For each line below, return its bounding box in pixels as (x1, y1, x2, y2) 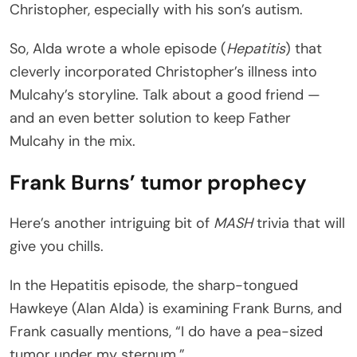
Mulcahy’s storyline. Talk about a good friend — (10, 84, 320, 104)
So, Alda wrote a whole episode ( (10, 38, 226, 58)
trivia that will (253, 213, 345, 233)
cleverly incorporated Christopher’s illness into (10, 61, 317, 81)
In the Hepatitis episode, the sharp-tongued (10, 275, 298, 295)
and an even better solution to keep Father (10, 108, 291, 127)
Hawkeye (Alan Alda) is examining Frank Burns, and (10, 298, 342, 318)
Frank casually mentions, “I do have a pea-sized (10, 321, 323, 341)
